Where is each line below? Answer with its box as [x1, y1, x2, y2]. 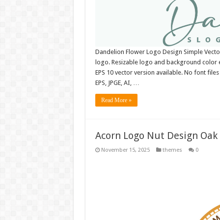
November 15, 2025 [101, 147, 150, 154]
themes [162, 147, 182, 154]
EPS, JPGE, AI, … [95, 79, 139, 87]
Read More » [101, 97, 132, 104]
